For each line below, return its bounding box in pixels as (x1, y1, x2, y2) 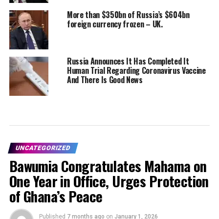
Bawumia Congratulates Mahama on (9, 155, 207, 176)
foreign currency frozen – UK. (66, 18, 163, 30)
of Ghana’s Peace (9, 186, 103, 207)
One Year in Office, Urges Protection (9, 171, 209, 192)
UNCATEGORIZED (14, 144, 71, 152)
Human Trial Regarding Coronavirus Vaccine (66, 65, 206, 77)
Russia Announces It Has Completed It (66, 55, 189, 67)
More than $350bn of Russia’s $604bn (66, 9, 190, 21)
